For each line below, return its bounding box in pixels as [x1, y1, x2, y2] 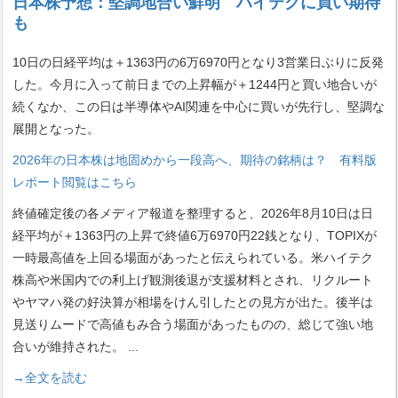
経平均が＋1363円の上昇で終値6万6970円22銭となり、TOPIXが [12, 228, 377, 243]
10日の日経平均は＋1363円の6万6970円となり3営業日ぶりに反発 [12, 55, 384, 69]
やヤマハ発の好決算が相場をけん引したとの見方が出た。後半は [12, 295, 373, 309]
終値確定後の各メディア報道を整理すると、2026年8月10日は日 [12, 206, 373, 220]
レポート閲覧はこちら [12, 175, 137, 189]
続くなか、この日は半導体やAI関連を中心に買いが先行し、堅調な [12, 99, 385, 114]
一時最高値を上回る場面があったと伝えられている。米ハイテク [12, 251, 373, 265]
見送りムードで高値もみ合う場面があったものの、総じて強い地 [12, 317, 373, 331]
